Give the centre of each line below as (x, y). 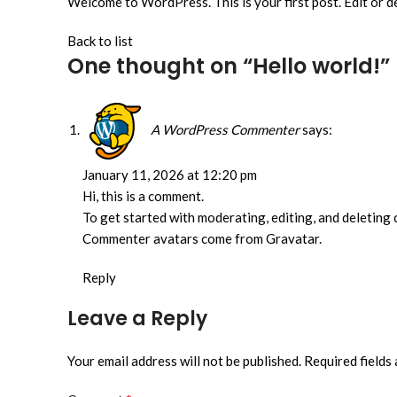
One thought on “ (160, 66)
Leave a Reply (137, 319)
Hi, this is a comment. (143, 196)
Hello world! (316, 66)
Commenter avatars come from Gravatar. (202, 238)
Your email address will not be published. (184, 361)
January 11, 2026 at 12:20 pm (170, 175)
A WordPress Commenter (225, 129)
